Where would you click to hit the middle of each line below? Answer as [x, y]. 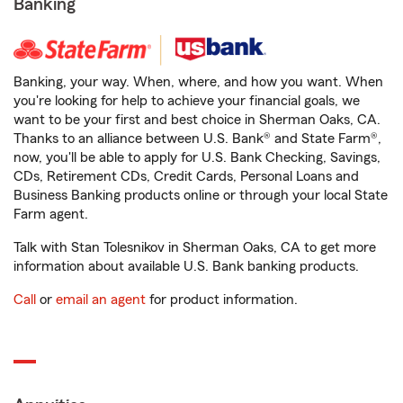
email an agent [101, 300]
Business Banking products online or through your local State [201, 195]
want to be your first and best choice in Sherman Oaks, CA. [197, 120]
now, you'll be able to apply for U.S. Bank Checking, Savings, [197, 157]
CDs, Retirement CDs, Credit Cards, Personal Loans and [186, 176]
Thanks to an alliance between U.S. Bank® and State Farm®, [197, 139]
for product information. [222, 300]
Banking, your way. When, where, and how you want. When [198, 82]
